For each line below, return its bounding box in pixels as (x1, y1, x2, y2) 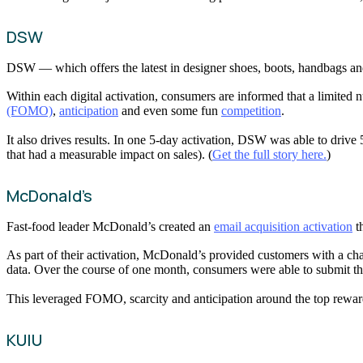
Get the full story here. (212, 147, 327, 161)
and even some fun (118, 104, 221, 118)
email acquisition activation (214, 219, 352, 233)
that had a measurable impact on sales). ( (6, 147, 212, 161)
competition (221, 104, 281, 118)
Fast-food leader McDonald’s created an (6, 219, 214, 233)
